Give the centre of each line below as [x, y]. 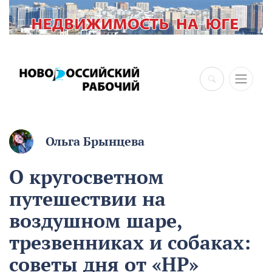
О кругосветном [87, 177]
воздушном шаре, [96, 221]
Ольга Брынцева [95, 142]
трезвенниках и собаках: [130, 243]
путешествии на [87, 199]
